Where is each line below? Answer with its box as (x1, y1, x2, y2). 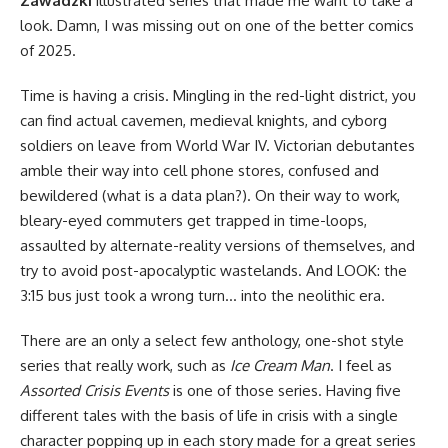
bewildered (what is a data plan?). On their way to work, (20, 185, 400, 205)
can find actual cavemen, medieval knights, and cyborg (20, 110, 387, 130)
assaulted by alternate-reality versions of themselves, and (20, 235, 415, 255)
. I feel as (330, 355, 392, 375)
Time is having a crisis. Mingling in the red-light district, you (20, 85, 416, 105)
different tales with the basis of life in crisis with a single (20, 405, 398, 425)
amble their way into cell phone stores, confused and (20, 160, 379, 180)
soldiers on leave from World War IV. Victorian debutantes (20, 135, 415, 155)
